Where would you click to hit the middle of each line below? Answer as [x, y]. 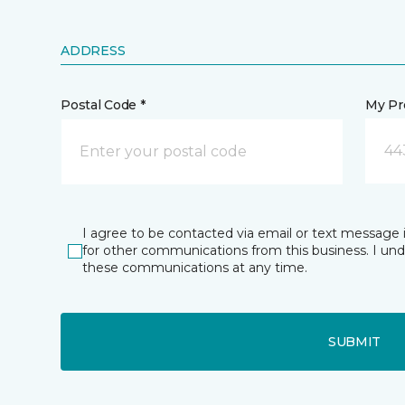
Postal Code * [103, 105]
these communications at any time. [195, 268]
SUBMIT [354, 341]
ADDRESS [93, 51]
